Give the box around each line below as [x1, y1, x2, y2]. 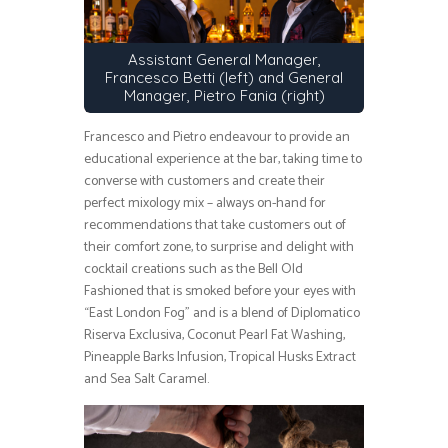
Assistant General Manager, [127, 50, 321, 70]
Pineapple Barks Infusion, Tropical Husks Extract [84, 346, 356, 370]
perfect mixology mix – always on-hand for [84, 192, 326, 216]
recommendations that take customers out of [84, 214, 346, 238]
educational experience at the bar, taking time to [84, 148, 362, 172]
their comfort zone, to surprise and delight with [84, 236, 354, 260]
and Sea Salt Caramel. [84, 368, 209, 392]
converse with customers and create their [84, 170, 325, 194]
